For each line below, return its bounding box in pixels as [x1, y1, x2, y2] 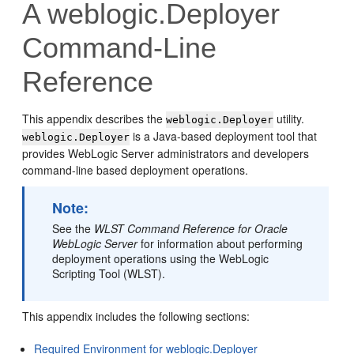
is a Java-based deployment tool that [130, 128, 318, 144]
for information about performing [137, 235, 303, 251]
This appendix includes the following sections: [22, 308, 250, 324]
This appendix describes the [22, 111, 167, 126]
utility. [273, 111, 305, 126]
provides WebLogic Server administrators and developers [22, 145, 310, 161]
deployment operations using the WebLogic [52, 250, 269, 266]
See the [52, 220, 95, 236]
